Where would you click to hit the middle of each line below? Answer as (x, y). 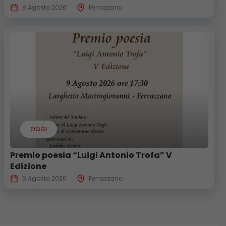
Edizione (28, 166)
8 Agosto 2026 (44, 7)
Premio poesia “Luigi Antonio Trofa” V (91, 155)
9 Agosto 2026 (44, 178)
